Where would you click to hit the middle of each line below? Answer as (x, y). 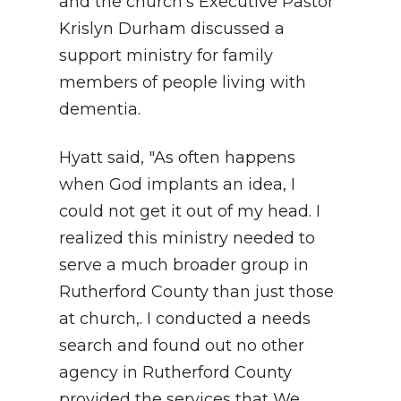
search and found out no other (182, 345)
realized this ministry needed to (187, 238)
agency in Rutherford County (175, 372)
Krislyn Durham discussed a (172, 28)
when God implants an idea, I (177, 184)
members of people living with (183, 82)
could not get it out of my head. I (190, 211)
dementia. (100, 109)
